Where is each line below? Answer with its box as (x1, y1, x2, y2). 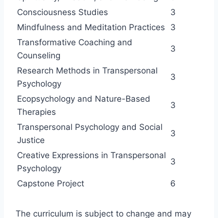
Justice (17, 135, 45, 145)
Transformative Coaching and (17, 37, 132, 47)
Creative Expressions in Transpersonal (17, 150, 166, 160)
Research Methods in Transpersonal (17, 65, 158, 75)
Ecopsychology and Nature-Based (17, 93, 150, 104)
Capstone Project (17, 178, 84, 188)
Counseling (17, 50, 60, 60)
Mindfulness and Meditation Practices (17, 22, 165, 32)
